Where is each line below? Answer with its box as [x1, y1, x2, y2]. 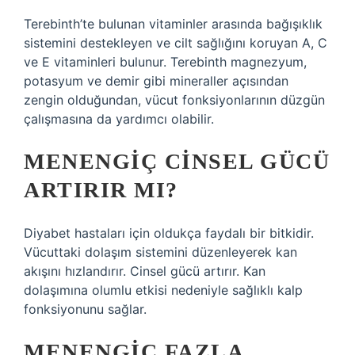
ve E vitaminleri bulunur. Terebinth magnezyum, [24, 54, 307, 70]
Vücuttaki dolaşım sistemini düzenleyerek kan [24, 244, 297, 260]
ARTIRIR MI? [24, 177, 178, 202]
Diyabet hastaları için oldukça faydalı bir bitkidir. [24, 225, 314, 241]
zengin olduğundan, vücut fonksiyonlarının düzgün [24, 92, 325, 108]
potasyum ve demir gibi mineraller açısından [24, 73, 288, 89]
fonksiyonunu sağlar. [24, 301, 147, 317]
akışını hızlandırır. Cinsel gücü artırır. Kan [24, 263, 265, 279]
